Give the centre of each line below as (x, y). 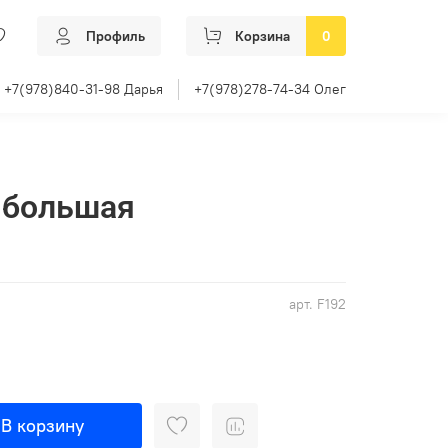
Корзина (262, 36)
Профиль (115, 36)
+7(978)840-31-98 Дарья (83, 88)
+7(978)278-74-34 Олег (270, 88)
